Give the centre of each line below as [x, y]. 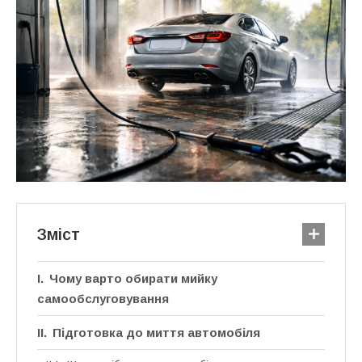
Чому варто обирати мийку [133, 278]
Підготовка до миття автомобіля [156, 332]
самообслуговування [103, 298]
